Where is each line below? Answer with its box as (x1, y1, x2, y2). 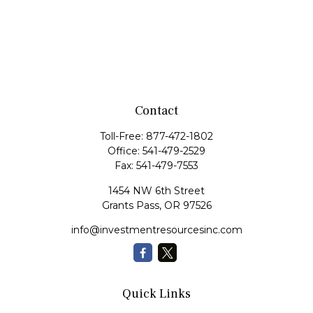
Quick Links (122, 286, 191, 302)
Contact (135, 103, 178, 119)
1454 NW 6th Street (108, 184, 205, 197)
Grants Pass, (101, 199, 161, 212)
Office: (108, 145, 143, 157)
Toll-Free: (100, 130, 146, 143)
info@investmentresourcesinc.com (71, 224, 242, 236)
